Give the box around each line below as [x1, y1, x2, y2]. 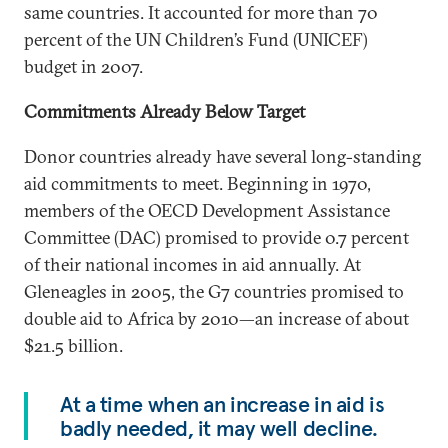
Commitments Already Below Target [24, 100, 305, 123]
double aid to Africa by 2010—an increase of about [24, 307, 409, 330]
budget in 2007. [24, 55, 143, 78]
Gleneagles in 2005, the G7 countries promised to [24, 280, 404, 303]
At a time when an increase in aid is [60, 390, 385, 418]
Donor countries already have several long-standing [24, 145, 421, 168]
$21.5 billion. [24, 334, 123, 357]
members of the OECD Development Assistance [24, 199, 390, 222]
